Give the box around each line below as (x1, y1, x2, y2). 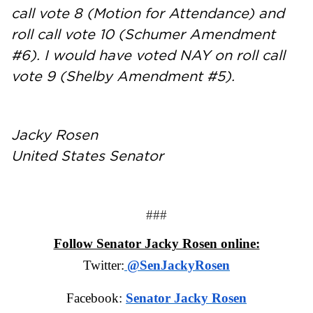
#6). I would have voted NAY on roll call (11, 48, 285, 63)
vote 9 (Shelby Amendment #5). (11, 69, 235, 84)
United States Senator (11, 149, 163, 163)
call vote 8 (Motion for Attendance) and (11, 6, 284, 21)
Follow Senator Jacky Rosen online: (53, 236, 260, 252)
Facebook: (66, 291, 126, 306)
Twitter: (83, 258, 124, 273)
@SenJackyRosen (127, 258, 230, 273)
